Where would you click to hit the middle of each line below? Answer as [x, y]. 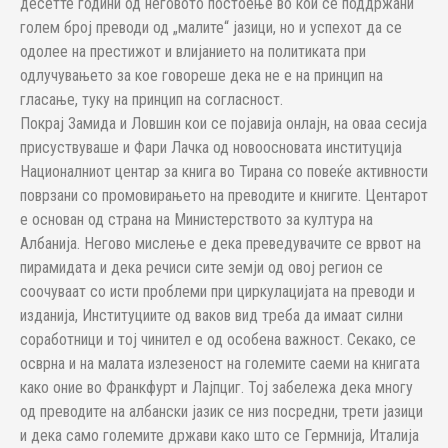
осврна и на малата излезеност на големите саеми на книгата [220, 363]
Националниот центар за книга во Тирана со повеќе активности [224, 171]
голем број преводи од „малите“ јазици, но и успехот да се [211, 27]
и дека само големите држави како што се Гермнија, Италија [219, 435]
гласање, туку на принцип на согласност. [153, 99]
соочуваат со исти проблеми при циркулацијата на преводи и [217, 291]
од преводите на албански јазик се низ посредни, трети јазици [221, 411]
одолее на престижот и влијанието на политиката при [193, 51]
